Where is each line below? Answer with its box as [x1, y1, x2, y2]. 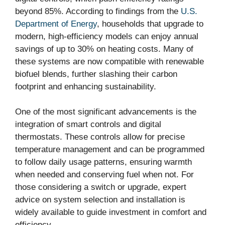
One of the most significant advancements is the [15, 107, 196, 117]
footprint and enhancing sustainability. [15, 81, 156, 91]
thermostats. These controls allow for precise [15, 132, 185, 142]
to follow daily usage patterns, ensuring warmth [15, 157, 192, 167]
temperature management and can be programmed [15, 145, 204, 154]
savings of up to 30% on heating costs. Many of [15, 44, 193, 54]
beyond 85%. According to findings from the [15, 6, 181, 16]
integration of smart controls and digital [15, 120, 161, 129]
